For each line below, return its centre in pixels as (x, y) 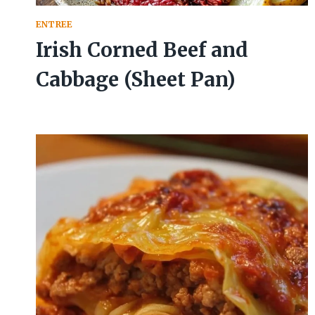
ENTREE (54, 25)
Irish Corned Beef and (142, 50)
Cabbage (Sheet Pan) (136, 80)
